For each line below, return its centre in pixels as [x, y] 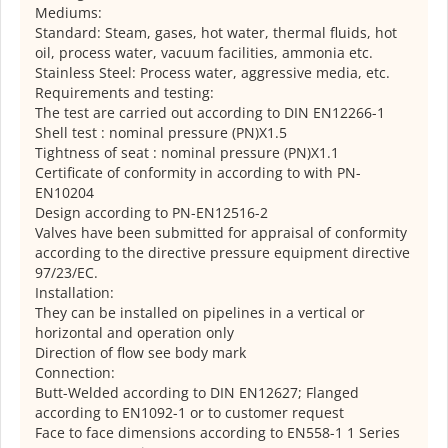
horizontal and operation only [134, 333]
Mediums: [68, 13]
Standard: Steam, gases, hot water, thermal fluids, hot [216, 33]
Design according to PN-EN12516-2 [151, 213]
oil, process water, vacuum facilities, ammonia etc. [204, 53]
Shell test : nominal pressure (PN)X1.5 [161, 133]
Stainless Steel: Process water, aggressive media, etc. [212, 73]
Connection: [75, 373]
